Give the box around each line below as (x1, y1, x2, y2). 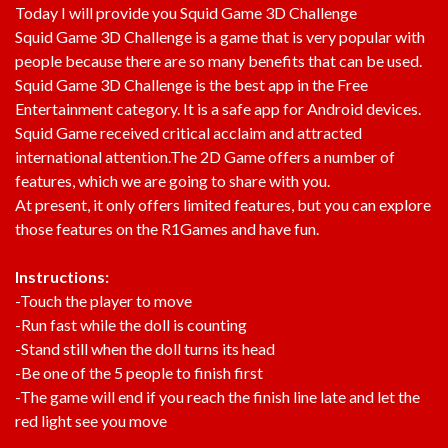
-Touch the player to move (15, 290, 192, 310)
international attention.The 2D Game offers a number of (15, 146, 395, 166)
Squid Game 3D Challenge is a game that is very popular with (15, 26, 425, 46)
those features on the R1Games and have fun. (15, 218, 319, 238)
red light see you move (15, 410, 167, 430)
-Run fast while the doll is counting (15, 314, 247, 334)
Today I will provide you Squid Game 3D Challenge (15, 2, 357, 22)
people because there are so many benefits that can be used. (15, 50, 422, 70)
